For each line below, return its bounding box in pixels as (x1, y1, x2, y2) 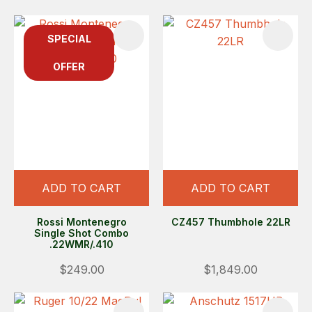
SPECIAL (47, 33, 91, 45)
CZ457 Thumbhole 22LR (171, 215, 290, 228)
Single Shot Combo (34, 226, 129, 239)
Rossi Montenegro (36, 215, 127, 228)
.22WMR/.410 (49, 237, 114, 250)
